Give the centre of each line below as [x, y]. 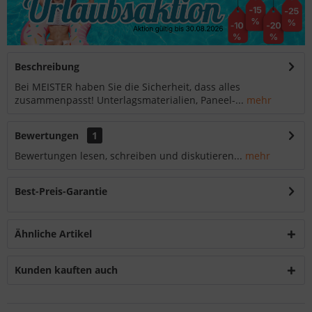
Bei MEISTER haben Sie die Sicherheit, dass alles [127, 87]
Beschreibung [47, 67]
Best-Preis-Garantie [61, 192]
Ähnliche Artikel [53, 234]
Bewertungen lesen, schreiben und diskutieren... [128, 156]
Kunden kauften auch [66, 270]
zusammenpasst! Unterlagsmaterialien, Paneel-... [129, 100]
